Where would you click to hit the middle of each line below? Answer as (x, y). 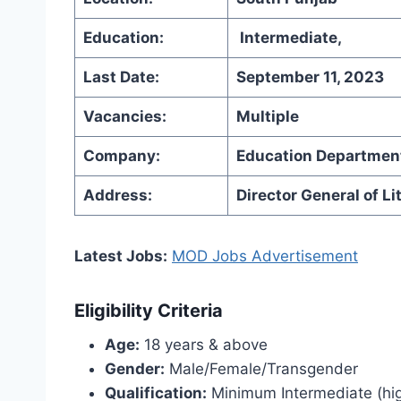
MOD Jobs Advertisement (265, 256)
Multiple (267, 116)
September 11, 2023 (310, 77)
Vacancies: (124, 116)
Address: (117, 195)
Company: (121, 155)
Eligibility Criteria (149, 310)
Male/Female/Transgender (261, 368)
